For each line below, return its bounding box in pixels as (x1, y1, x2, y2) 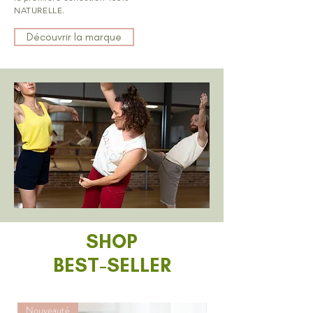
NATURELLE (14, 4, 63, 15)
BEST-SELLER (52, 252, 171, 277)
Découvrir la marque (27, 29, 122, 43)
